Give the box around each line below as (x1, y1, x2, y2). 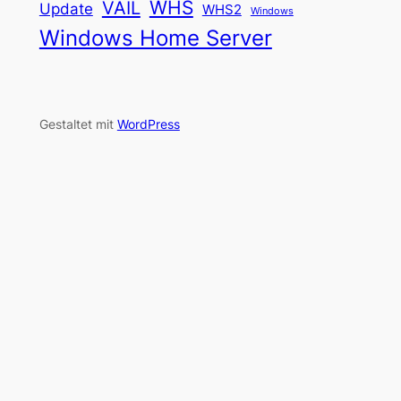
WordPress (116, 115, 180, 132)
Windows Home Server (38, 24, 272, 51)
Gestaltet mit (38, 115, 117, 132)
